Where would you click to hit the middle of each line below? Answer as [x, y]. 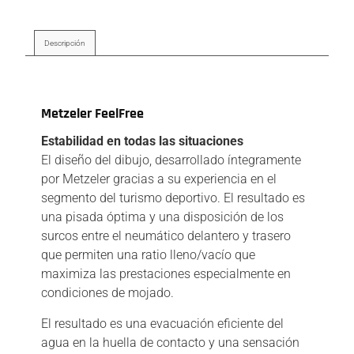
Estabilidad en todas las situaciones [142, 141]
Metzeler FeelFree [92, 114]
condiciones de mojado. [107, 293]
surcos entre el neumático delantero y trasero [166, 236]
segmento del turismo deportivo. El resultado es [173, 198]
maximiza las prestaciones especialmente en [166, 274]
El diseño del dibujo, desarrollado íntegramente [171, 160]
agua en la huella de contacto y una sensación [170, 342]
